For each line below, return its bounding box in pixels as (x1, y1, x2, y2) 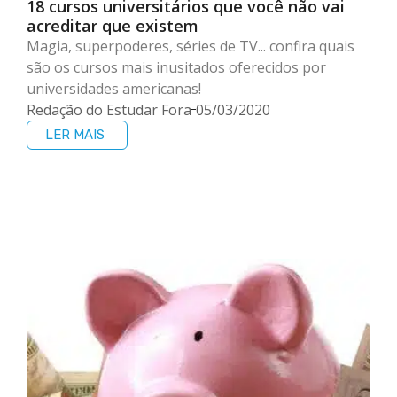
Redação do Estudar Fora (27, 99, 191, 120)
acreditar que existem (27, 14, 198, 36)
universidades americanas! (27, 78, 201, 98)
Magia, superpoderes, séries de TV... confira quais (27, 35, 354, 56)
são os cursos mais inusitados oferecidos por (27, 57, 326, 77)
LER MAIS (45, 126, 105, 143)
